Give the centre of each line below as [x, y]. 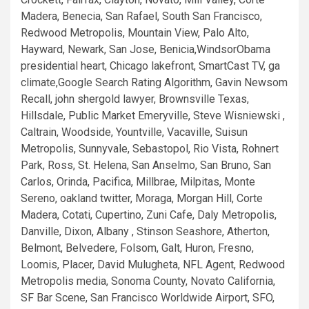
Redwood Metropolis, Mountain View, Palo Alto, [135, 33]
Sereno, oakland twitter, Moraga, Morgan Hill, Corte [142, 198]
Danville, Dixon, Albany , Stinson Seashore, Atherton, [145, 231]
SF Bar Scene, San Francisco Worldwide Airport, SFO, [148, 298]
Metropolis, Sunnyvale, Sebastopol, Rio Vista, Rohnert [150, 149]
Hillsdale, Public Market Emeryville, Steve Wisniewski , [153, 116]
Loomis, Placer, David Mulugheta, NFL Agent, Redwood [153, 265]
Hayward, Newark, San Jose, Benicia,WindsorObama [146, 49]
